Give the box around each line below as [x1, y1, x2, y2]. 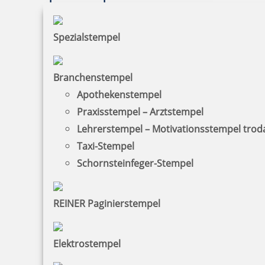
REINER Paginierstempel [53, 196, 160, 210]
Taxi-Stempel [77, 139, 134, 153]
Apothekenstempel [77, 88, 161, 101]
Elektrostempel [53, 237, 121, 250]
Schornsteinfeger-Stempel [77, 156, 193, 170]
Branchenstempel [53, 70, 132, 84]
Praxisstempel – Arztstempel [77, 105, 203, 118]
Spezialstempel [53, 30, 120, 44]
